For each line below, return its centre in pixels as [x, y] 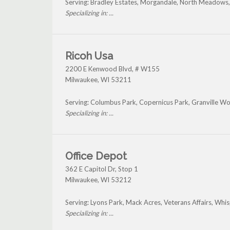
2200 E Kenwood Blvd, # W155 [112, 69]
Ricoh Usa [89, 56]
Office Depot [96, 156]
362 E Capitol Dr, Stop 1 [102, 169]
